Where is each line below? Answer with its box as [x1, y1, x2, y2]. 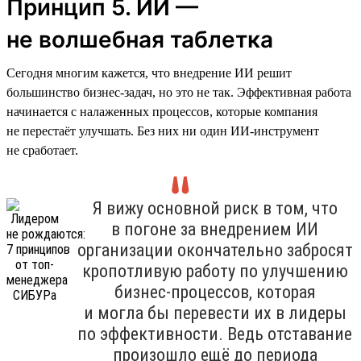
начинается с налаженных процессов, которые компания [6, 104, 317, 118]
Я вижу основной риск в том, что [92, 197, 338, 218]
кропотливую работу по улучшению [81, 260, 348, 281]
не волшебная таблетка [6, 25, 273, 53]
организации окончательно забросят [77, 239, 353, 260]
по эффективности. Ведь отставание [77, 323, 352, 344]
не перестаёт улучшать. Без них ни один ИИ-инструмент [6, 123, 319, 138]
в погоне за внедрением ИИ [111, 218, 318, 239]
